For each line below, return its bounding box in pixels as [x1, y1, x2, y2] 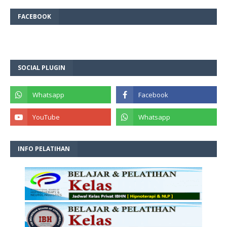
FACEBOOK [18, 12, 51, 21]
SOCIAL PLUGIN [18, 63, 65, 72]
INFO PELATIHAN [18, 144, 70, 153]
